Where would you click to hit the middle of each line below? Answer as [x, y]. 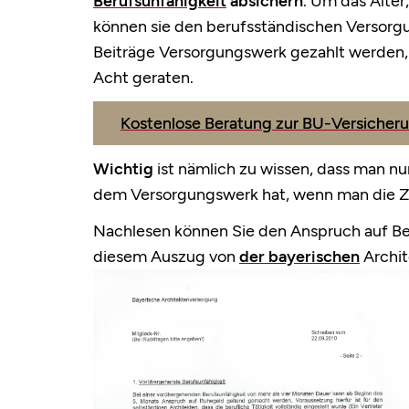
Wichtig [123, 169]
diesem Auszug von [166, 257]
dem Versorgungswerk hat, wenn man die [246, 195]
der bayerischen [299, 257]
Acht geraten [142, 78]
